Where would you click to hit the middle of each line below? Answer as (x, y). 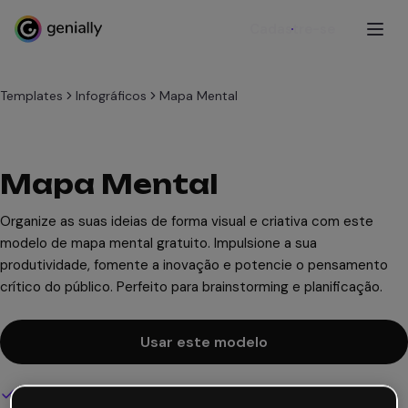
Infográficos (111, 96)
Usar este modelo (204, 342)
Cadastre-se (292, 29)
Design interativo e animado (101, 394)
